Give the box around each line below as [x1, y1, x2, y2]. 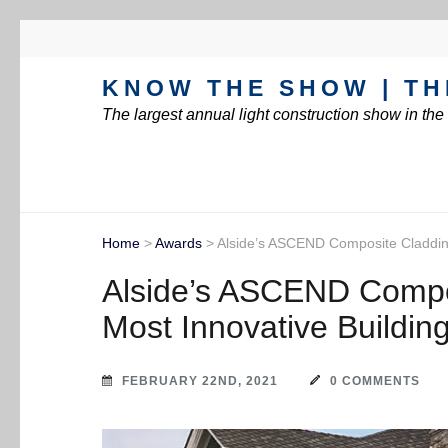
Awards [155, 235, 202, 251]
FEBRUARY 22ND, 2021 [122, 374, 278, 389]
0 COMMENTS [330, 374, 420, 389]
